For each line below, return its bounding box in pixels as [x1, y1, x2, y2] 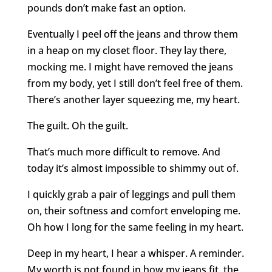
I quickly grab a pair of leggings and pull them [27, 188, 236, 202]
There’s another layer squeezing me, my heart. [27, 93, 240, 107]
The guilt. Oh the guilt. [27, 119, 128, 133]
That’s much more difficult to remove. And [27, 145, 220, 159]
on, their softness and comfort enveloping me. [27, 204, 240, 218]
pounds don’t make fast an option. [27, 1, 186, 15]
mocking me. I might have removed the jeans [27, 60, 233, 74]
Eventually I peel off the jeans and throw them [27, 27, 238, 41]
